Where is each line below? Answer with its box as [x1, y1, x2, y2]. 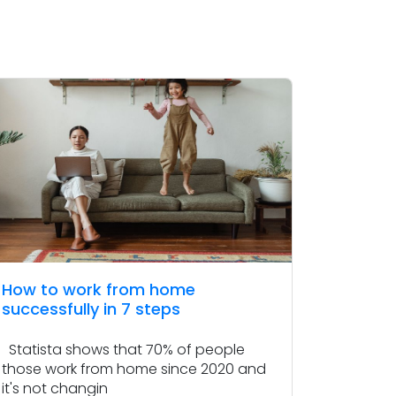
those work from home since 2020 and [2, 359, 266, 380]
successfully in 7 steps [2, 298, 180, 321]
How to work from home [2, 278, 195, 301]
